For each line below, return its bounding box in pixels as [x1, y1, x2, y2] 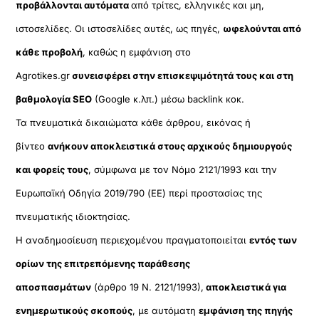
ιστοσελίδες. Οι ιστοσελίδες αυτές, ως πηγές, [16, 22, 224, 34]
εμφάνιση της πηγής [199, 304, 293, 316]
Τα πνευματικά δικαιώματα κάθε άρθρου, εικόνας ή [16, 116, 251, 128]
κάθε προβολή [16, 46, 83, 58]
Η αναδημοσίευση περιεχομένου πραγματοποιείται [16, 234, 250, 246]
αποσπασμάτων [16, 281, 92, 293]
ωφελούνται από [223, 22, 302, 34]
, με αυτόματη [132, 304, 199, 316]
